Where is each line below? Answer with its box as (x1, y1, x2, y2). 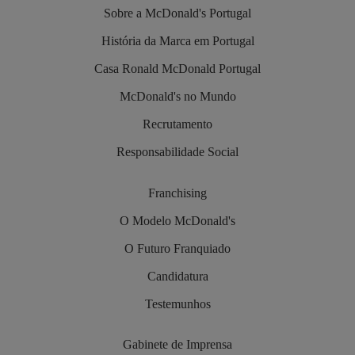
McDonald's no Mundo (119, 90, 236, 104)
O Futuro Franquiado (124, 241, 231, 255)
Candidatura (147, 269, 208, 283)
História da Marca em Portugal (101, 34, 254, 48)
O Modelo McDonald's (120, 213, 235, 227)
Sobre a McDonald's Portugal (104, 6, 251, 21)
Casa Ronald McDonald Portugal (94, 62, 261, 76)
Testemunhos (144, 296, 211, 311)
